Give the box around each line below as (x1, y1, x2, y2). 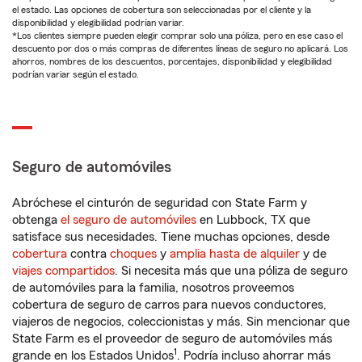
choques (110, 247, 157, 260)
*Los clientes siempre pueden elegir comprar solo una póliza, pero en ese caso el (12, 31, 343, 40)
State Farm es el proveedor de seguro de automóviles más (12, 332, 332, 345)
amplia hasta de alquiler (170, 247, 300, 260)
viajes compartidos (12, 264, 115, 277)
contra (67, 247, 110, 260)
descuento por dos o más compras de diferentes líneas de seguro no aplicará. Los (12, 44, 348, 53)
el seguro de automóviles (61, 213, 196, 226)
